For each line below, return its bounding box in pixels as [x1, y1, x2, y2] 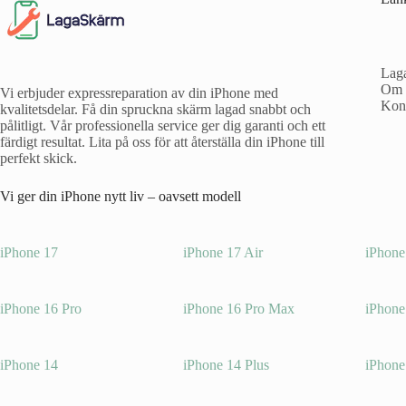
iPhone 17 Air [182, 245, 263, 261]
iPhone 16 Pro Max [182, 301, 295, 317]
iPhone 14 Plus [182, 357, 269, 373]
